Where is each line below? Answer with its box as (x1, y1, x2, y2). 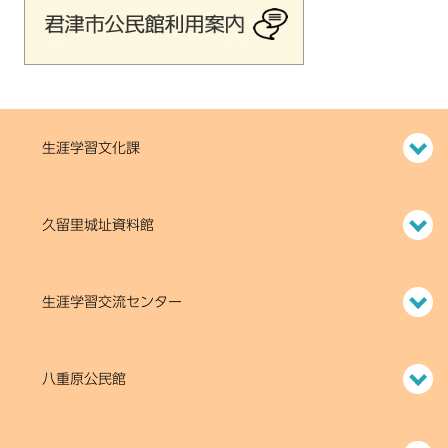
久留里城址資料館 (42, 218, 154, 233)
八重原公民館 (42, 372, 126, 387)
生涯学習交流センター (42, 295, 182, 310)
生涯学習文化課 (42, 141, 140, 156)
